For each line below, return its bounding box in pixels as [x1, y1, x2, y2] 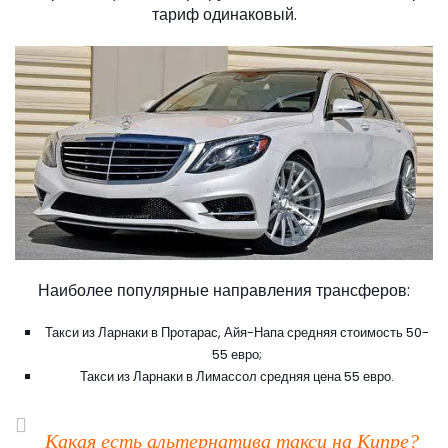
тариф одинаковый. [151, 3, 297, 27]
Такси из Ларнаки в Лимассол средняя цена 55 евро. [80, 367, 394, 387]
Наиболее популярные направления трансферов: [38, 279, 410, 303]
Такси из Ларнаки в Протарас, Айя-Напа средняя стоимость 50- [45, 323, 429, 343]
